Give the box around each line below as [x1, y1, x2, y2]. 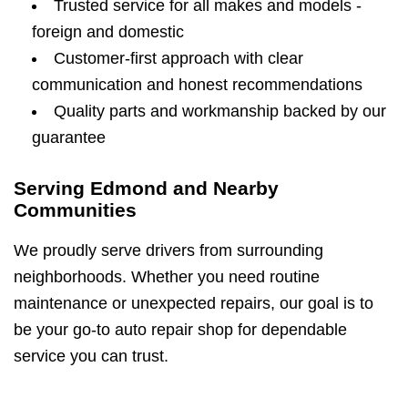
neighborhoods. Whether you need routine [14, 267, 320, 286]
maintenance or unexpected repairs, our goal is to [14, 293, 373, 312]
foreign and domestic [32, 22, 184, 41]
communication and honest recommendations [32, 75, 362, 94]
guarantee [32, 127, 106, 147]
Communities [14, 199, 137, 221]
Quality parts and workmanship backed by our [54, 101, 386, 120]
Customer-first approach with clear [54, 48, 303, 67]
